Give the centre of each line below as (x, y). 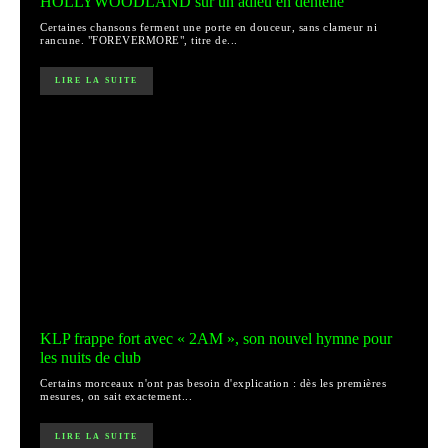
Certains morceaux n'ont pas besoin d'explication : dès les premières (213, 383)
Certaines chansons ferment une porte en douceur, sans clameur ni (208, 27)
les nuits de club (90, 358)
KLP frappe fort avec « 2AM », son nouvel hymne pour (216, 339)
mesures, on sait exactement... (116, 396)
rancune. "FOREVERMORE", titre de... (139, 40)
